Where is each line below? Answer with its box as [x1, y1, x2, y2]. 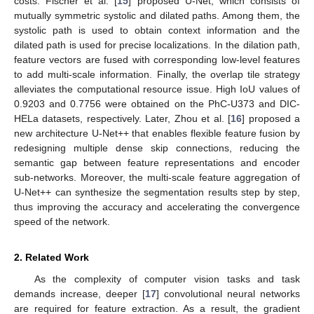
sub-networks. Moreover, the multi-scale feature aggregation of [14, 172, 300, 184]
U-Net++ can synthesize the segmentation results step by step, [14, 186, 300, 198]
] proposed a [242, 113, 301, 125]
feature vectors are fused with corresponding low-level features [14, 54, 300, 66]
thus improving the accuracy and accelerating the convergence [14, 201, 300, 213]
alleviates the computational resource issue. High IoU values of [14, 83, 300, 95]
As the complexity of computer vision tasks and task [34, 273, 300, 285]
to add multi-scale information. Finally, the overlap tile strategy [14, 69, 300, 81]
